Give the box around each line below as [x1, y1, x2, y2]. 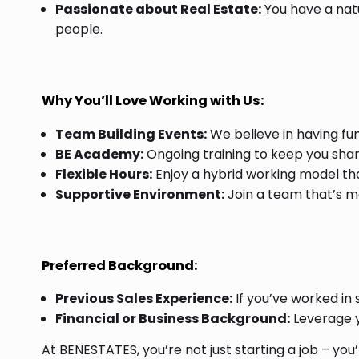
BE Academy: [55, 144, 143, 163]
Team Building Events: [55, 124, 207, 143]
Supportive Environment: [55, 184, 224, 204]
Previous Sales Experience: [55, 289, 232, 309]
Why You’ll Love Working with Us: [42, 91, 264, 111]
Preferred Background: [42, 256, 198, 275]
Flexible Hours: [55, 164, 152, 184]
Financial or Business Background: [55, 309, 290, 329]
